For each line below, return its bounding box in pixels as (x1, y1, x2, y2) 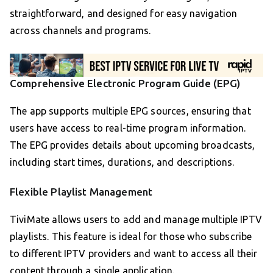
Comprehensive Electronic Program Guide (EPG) (10, 77, 241, 90)
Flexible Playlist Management (10, 186, 153, 198)
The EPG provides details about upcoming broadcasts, (10, 140, 255, 151)
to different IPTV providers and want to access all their (10, 248, 258, 260)
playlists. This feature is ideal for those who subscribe (10, 231, 252, 243)
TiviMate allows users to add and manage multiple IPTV (10, 214, 262, 225)
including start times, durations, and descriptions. (10, 157, 235, 168)
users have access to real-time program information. (10, 122, 246, 134)
